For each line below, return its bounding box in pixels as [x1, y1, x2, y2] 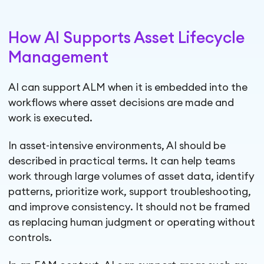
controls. [8, 233, 52, 243]
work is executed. [8, 113, 93, 123]
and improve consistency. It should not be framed [8, 202, 250, 213]
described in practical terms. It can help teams [8, 156, 236, 167]
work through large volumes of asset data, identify [8, 171, 255, 182]
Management [8, 49, 109, 65]
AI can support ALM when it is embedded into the [8, 82, 248, 93]
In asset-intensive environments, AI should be [8, 141, 226, 151]
